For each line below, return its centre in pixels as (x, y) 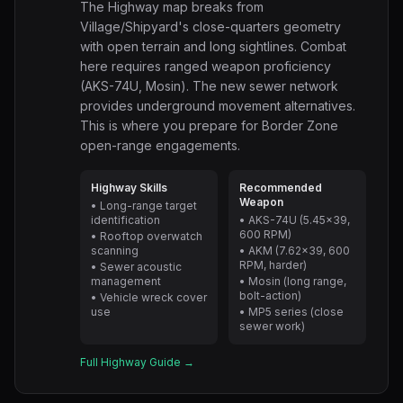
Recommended (281, 188)
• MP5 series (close (291, 312)
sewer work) (272, 326)
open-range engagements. (160, 145)
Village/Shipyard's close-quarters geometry (210, 27)
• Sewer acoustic (136, 267)
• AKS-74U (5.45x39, (295, 220)
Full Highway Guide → (137, 362)
